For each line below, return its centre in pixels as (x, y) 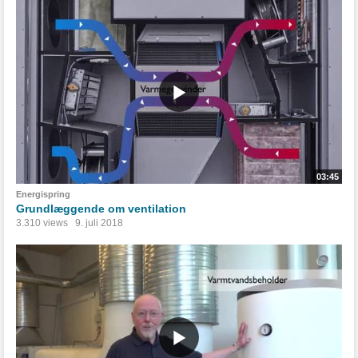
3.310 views (42, 223)
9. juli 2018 (99, 223)
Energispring (43, 195)
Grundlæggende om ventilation (101, 209)
